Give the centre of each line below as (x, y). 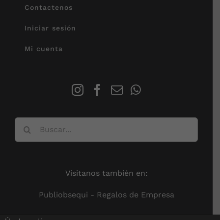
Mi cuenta (44, 48)
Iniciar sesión (50, 28)
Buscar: (28, 123)
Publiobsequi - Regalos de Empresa (106, 194)
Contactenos (49, 7)
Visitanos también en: (106, 173)
